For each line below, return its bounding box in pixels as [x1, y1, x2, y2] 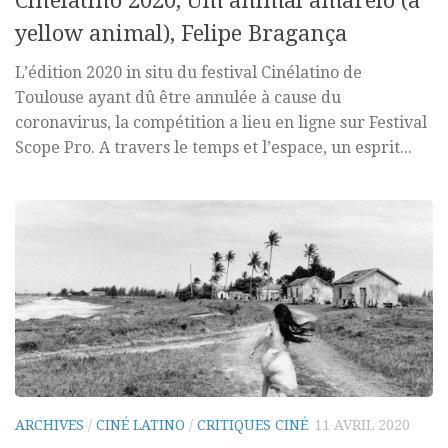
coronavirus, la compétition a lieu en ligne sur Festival [15, 112, 427, 132]
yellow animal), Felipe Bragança [15, 20, 347, 46]
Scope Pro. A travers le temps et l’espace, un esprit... [15, 137, 412, 157]
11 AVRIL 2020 [314, 416, 410, 433]
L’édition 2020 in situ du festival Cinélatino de [15, 62, 362, 82]
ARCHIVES [15, 416, 84, 433]
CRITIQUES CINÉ [197, 416, 308, 433]
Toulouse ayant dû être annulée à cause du [15, 87, 341, 107]
